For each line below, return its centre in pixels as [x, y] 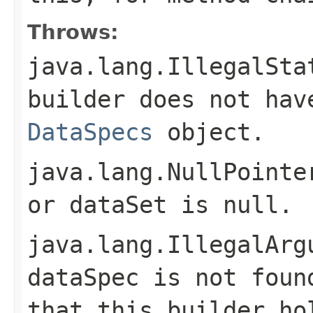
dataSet [118, 204]
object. [209, 132]
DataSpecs [90, 132]
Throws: [73, 32]
